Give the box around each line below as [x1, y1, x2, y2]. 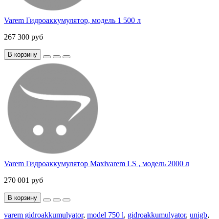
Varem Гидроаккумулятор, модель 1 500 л [4, 16, 141, 25]
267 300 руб [4, 33, 43, 42]
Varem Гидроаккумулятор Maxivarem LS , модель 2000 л [4, 159, 189, 168]
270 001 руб [4, 176, 43, 185]
